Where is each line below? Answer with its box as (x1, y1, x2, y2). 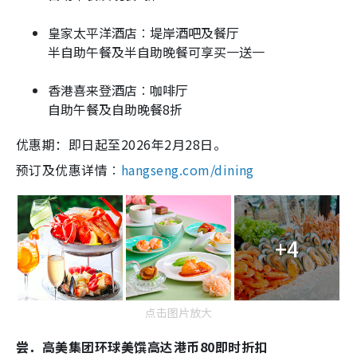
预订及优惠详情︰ (16, 160, 121, 180)
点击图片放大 (145, 304, 212, 321)
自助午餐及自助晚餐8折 (48, 100, 182, 120)
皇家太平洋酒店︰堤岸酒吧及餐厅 (48, 23, 239, 43)
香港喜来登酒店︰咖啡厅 (48, 80, 188, 100)
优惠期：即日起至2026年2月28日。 (16, 135, 227, 155)
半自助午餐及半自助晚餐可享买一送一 (48, 42, 265, 62)
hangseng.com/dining (120, 160, 254, 180)
